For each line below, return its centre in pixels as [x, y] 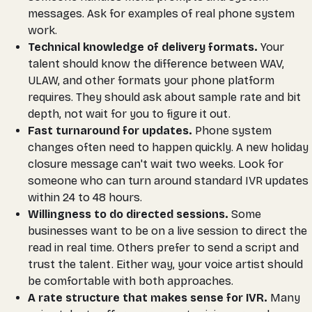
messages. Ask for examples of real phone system [161, 13]
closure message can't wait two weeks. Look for [156, 164]
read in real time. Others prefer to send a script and [163, 247]
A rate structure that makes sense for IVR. [148, 297]
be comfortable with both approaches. [131, 281]
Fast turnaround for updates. [110, 130]
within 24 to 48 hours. [85, 197]
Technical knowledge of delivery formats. [143, 47]
